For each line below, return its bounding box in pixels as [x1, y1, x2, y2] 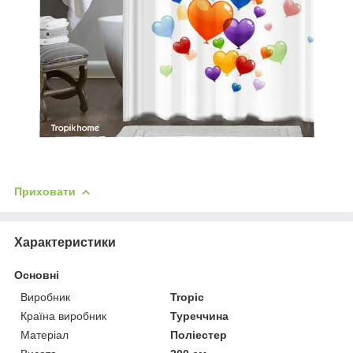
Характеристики [14, 235, 116, 249]
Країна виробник [20, 309, 106, 322]
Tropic [170, 290, 205, 303]
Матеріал [20, 328, 69, 341]
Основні [14, 268, 59, 281]
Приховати [14, 184, 76, 198]
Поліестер [170, 328, 228, 341]
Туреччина [170, 309, 229, 322]
